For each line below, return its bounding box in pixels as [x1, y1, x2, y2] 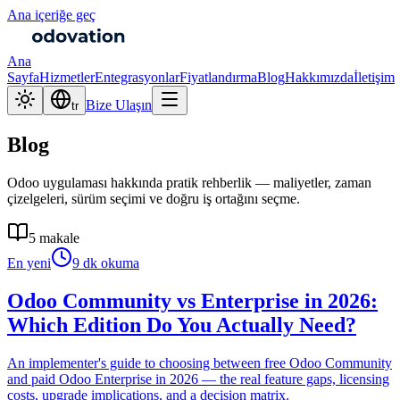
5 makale [29, 229, 79, 246]
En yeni [7, 254, 51, 271]
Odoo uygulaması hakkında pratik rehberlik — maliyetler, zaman [7, 174, 371, 190]
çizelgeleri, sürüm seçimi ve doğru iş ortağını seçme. [7, 190, 300, 206]
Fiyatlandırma [179, 70, 257, 85]
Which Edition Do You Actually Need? [7, 312, 356, 337]
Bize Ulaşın [86, 97, 152, 112]
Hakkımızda [285, 70, 354, 85]
